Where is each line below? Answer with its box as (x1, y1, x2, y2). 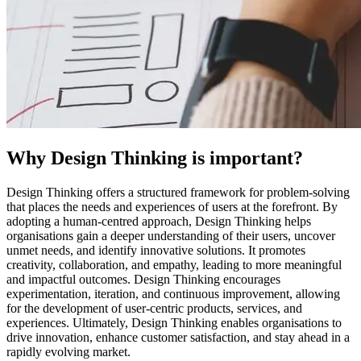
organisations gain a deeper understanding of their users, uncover (6, 228, 335, 243)
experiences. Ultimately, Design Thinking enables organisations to (6, 315, 342, 330)
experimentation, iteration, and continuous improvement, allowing (6, 286, 340, 301)
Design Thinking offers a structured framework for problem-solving (6, 185, 350, 199)
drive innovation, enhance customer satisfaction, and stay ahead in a (6, 330, 350, 344)
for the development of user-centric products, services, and (6, 301, 302, 315)
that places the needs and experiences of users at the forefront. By (6, 199, 338, 214)
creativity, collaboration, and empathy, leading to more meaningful (6, 257, 342, 272)
